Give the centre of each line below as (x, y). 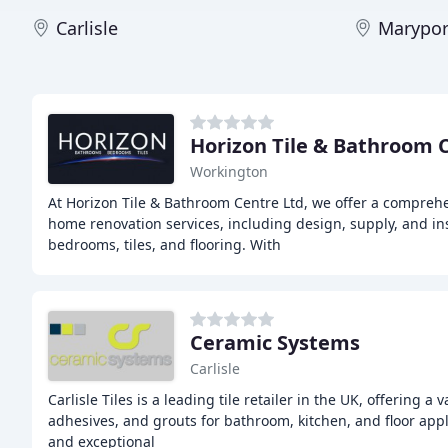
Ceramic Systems (275, 342)
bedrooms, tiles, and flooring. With (164, 244)
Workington (229, 171)
